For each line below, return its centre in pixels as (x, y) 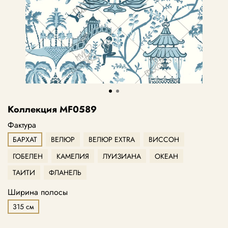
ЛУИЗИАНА (122, 156)
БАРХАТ (25, 139)
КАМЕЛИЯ (73, 156)
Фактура (22, 125)
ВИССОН (164, 139)
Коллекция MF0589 (52, 110)
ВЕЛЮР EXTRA (112, 139)
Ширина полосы (38, 192)
